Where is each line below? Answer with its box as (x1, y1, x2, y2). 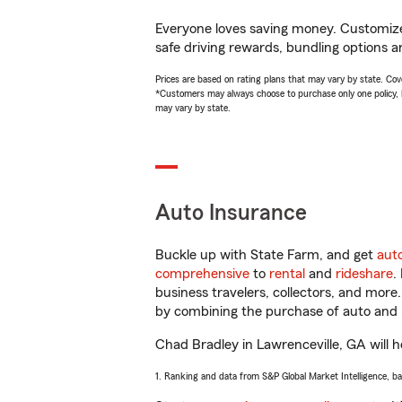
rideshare (336, 267, 393, 281)
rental (269, 267, 305, 281)
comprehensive (155, 267, 249, 281)
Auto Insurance (155, 202, 307, 224)
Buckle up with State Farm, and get (155, 248, 377, 262)
